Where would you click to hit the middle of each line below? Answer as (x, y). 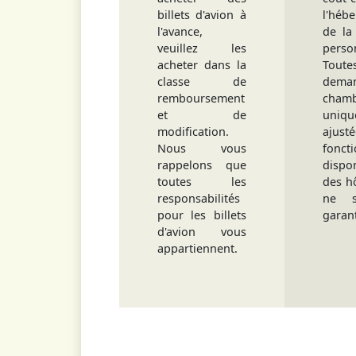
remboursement (201, 98)
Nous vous (202, 148)
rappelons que (202, 165)
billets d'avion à (202, 15)
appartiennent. (197, 248)
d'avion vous (202, 232)
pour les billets (202, 215)
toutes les (202, 182)
